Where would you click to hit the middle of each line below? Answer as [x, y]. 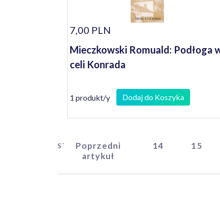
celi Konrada [98, 64]
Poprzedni [98, 146]
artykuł [98, 156]
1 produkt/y [90, 97]
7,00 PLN [90, 30]
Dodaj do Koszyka [153, 97]
